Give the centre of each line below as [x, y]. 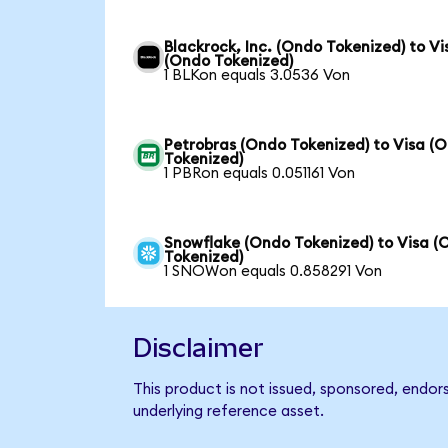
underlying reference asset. [228, 412]
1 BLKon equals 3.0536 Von [257, 76]
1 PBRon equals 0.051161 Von [260, 174]
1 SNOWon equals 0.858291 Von [273, 272]
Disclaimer [198, 347]
